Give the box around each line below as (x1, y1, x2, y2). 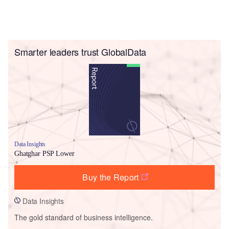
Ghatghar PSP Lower (14, 149, 75, 157)
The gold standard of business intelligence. (14, 212, 153, 222)
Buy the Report (82, 171, 139, 183)
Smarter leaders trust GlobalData (14, 44, 147, 58)
